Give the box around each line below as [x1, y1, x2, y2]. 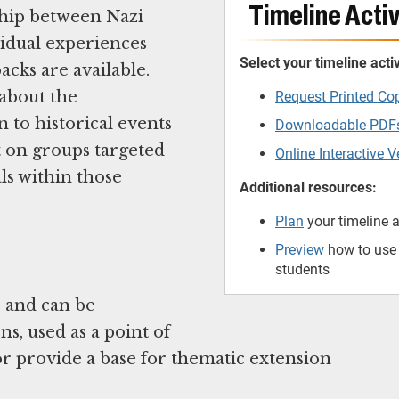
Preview [275, 240, 324, 258]
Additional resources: [240, 178, 377, 196]
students [275, 260, 330, 278]
